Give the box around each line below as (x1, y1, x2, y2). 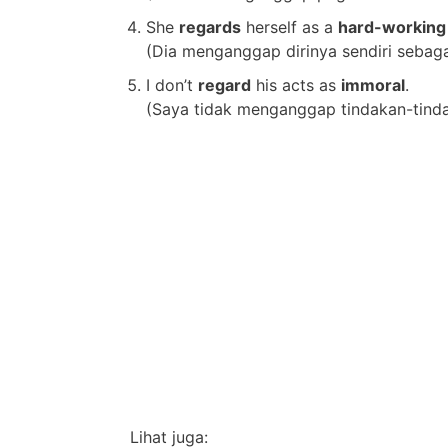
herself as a (241, 16, 338, 37)
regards (179, 16, 241, 37)
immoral (341, 74, 405, 95)
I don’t (146, 74, 198, 95)
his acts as (251, 74, 341, 95)
